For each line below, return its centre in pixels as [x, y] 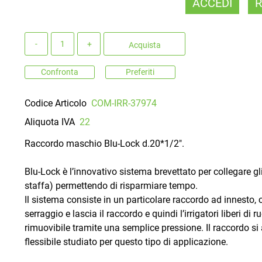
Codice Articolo [56, 103]
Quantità [42, 39]
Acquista [144, 45]
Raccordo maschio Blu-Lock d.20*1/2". [105, 143]
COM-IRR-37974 [124, 103]
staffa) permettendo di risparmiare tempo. [111, 185]
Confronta [60, 72]
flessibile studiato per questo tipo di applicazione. [127, 242]
